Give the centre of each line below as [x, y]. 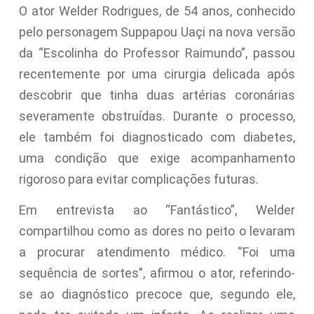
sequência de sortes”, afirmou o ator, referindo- [157, 273]
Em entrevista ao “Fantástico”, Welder [157, 210]
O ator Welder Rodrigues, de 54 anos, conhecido [157, 11]
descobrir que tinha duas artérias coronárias [157, 95]
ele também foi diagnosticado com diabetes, [157, 137]
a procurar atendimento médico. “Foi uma [157, 252]
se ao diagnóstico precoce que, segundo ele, [157, 294]
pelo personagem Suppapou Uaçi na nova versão [157, 32]
